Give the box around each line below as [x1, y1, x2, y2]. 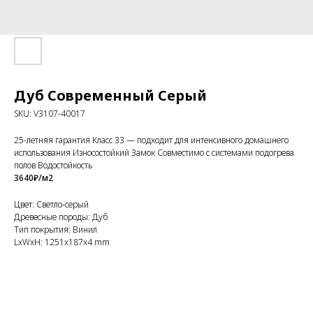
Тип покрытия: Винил [14, 224, 97, 235]
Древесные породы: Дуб [14, 211, 108, 223]
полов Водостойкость [14, 159, 92, 171]
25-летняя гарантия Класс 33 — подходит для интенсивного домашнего [14, 134, 289, 146]
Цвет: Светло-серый [14, 198, 89, 210]
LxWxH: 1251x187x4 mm [14, 236, 110, 248]
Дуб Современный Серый [14, 86, 207, 105]
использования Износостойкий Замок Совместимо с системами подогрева [14, 147, 294, 159]
